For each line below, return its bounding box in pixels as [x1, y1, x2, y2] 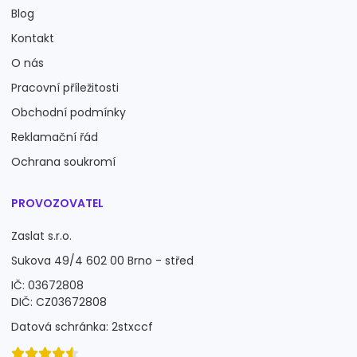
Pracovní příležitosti [11, 80, 119, 96]
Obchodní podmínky [11, 104, 126, 120]
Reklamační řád [11, 129, 98, 145]
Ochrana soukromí [11, 154, 116, 170]
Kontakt [11, 30, 54, 46]
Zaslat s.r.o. [11, 228, 72, 244]
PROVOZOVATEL [11, 195, 104, 211]
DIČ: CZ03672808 [11, 294, 107, 310]
